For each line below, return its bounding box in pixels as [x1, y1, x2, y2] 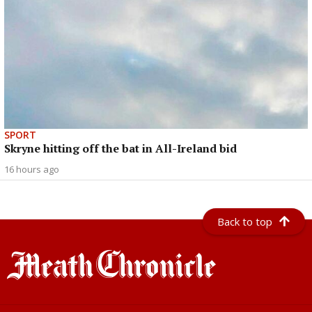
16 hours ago [4, 162, 59, 175]
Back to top [217, 214, 273, 228]
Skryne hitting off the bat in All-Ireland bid [4, 140, 237, 156]
